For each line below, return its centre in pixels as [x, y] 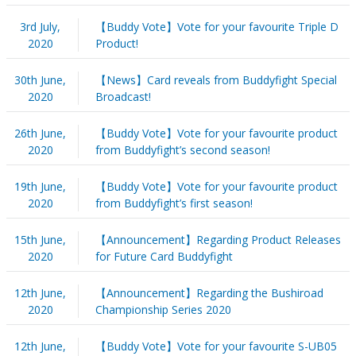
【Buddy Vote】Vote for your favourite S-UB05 [216, 346]
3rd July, [41, 26]
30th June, [41, 79]
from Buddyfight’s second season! [182, 149]
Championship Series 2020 [163, 309]
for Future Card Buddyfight [164, 256]
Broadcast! [123, 96]
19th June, [41, 186]
